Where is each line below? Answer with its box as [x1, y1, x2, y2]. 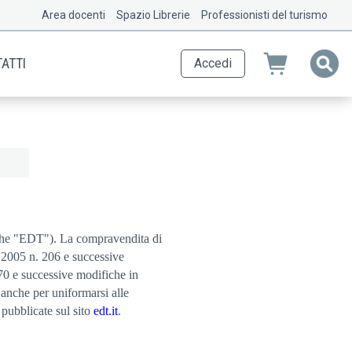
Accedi [194, 56, 232, 71]
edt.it [93, 303, 118, 317]
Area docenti [42, 9, 105, 21]
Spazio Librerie [116, 9, 190, 21]
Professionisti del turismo [201, 9, 328, 21]
